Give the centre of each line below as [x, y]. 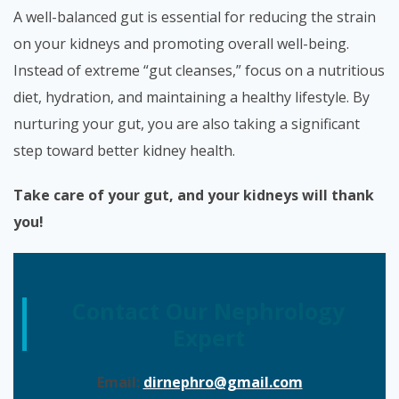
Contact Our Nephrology [208, 311]
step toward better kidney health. [124, 151]
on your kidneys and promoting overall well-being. [181, 44]
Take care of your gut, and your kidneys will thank [194, 195]
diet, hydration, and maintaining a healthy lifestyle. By [191, 97]
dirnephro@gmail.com [223, 382]
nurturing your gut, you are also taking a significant [187, 124]
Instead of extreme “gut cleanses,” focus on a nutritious [199, 70]
